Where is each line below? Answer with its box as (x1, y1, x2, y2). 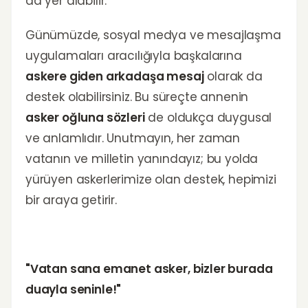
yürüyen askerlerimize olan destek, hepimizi (25, 171, 276, 188)
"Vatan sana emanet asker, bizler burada (25, 261, 273, 277)
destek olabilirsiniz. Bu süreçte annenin (25, 89, 249, 105)
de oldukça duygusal (144, 109, 272, 126)
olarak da (203, 68, 263, 85)
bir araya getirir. (25, 192, 117, 208)
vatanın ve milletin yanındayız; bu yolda (25, 151, 258, 167)
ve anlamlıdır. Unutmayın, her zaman (25, 130, 241, 146)
